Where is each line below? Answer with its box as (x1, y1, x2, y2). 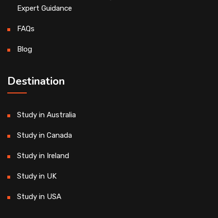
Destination (7, 74, 65, 89)
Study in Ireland (17, 151, 69, 161)
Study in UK (17, 172, 56, 181)
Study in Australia (17, 110, 76, 120)
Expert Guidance (17, 4, 72, 13)
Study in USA (17, 192, 61, 201)
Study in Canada (17, 131, 72, 140)
